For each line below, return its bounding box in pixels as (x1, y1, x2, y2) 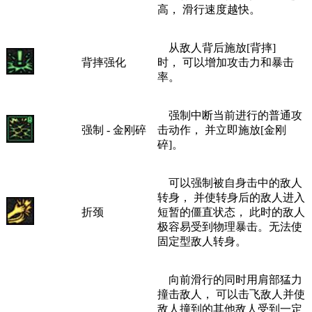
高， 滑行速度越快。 (157, 1, 260, 14)
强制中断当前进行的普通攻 (157, 107, 302, 120)
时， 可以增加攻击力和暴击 (157, 54, 294, 67)
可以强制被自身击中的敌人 (157, 175, 302, 187)
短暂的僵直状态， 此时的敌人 (157, 204, 305, 217)
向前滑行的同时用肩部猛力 (157, 272, 302, 284)
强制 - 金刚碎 (81, 122, 146, 134)
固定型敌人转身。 (157, 233, 247, 246)
